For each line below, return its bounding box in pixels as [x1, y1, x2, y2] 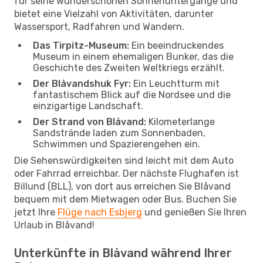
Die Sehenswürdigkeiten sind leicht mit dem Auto [14, 154, 234, 166]
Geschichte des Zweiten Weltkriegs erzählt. [33, 62, 225, 73]
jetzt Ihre [14, 206, 58, 218]
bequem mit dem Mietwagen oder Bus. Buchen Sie [14, 193, 237, 205]
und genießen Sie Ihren [142, 206, 247, 218]
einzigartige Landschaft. [33, 100, 143, 112]
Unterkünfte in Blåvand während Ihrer [14, 245, 232, 260]
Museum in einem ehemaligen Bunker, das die [33, 50, 234, 62]
